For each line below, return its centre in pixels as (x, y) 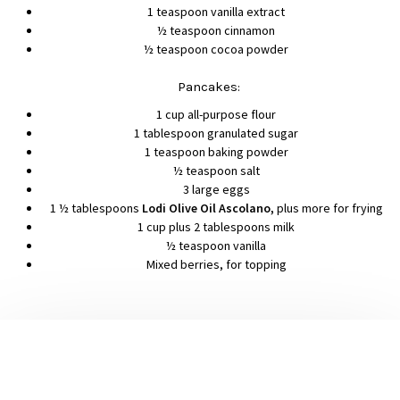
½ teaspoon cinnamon (217, 31)
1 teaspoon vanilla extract (217, 12)
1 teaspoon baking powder (216, 152)
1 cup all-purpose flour (217, 115)
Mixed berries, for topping (216, 265)
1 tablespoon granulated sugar (217, 133)
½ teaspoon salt (216, 171)
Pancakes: (209, 87)
